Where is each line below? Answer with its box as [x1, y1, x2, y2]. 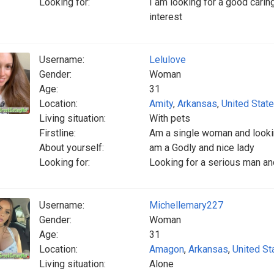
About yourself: [39, 142, 104, 154]
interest [149, 11, 182, 23]
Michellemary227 [149, 199, 223, 211]
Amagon [149, 243, 184, 255]
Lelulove [149, 54, 186, 65]
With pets [149, 113, 190, 124]
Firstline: [39, 127, 76, 139]
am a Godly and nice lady [149, 142, 254, 154]
